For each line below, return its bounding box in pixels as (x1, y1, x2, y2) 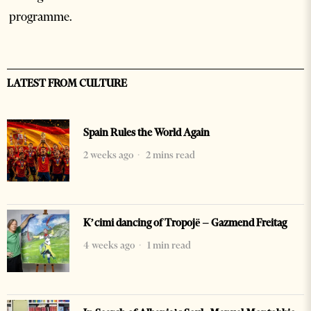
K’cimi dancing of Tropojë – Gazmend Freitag (83, 217, 287, 230)
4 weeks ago (83, 239, 135, 252)
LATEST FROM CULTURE (7, 77, 127, 90)
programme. (9, 9, 73, 25)
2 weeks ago (83, 149, 133, 162)
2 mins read (144, 149, 195, 162)
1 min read (145, 239, 191, 252)
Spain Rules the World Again (83, 126, 210, 140)
